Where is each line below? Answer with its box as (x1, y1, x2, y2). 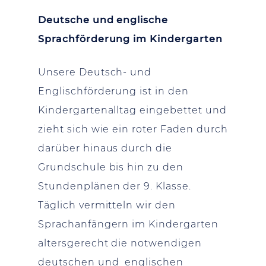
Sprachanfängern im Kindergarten (38, 218, 218, 230)
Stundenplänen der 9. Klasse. (38, 180, 191, 192)
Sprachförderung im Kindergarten (38, 33, 223, 45)
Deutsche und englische (38, 14, 169, 26)
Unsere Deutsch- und (38, 66, 152, 78)
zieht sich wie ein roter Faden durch (38, 123, 228, 135)
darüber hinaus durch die (38, 142, 173, 154)
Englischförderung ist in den (38, 85, 189, 97)
